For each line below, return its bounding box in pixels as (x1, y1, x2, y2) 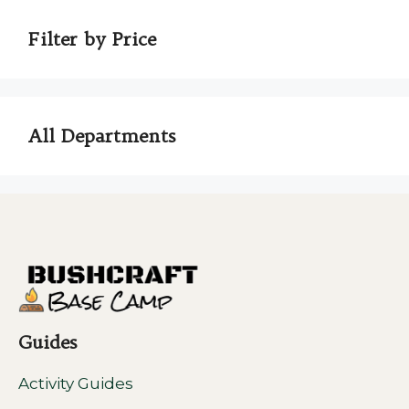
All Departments (27, 123, 175, 147)
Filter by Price (27, 26, 156, 50)
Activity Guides (18, 374, 133, 393)
